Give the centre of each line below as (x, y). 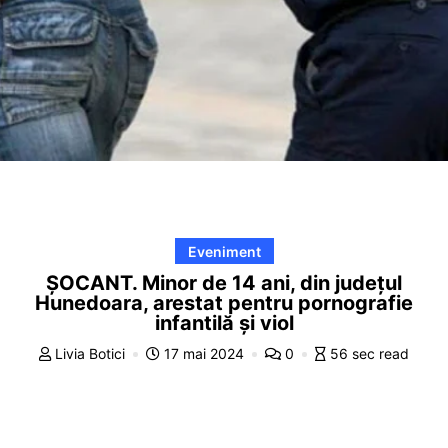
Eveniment (224, 251)
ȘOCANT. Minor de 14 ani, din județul (224, 282)
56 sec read (369, 353)
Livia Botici (90, 353)
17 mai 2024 (204, 353)
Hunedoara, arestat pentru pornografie (224, 302)
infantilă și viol (224, 322)
